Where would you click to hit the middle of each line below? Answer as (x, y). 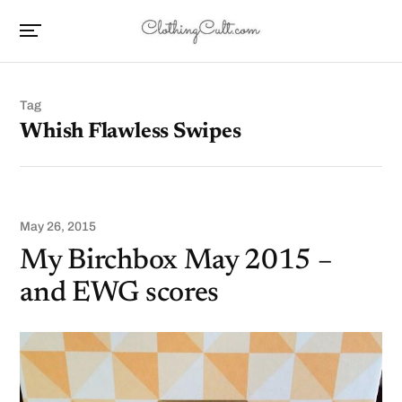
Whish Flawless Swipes (131, 132)
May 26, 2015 (58, 227)
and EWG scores (119, 293)
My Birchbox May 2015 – (176, 261)
